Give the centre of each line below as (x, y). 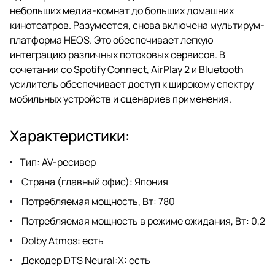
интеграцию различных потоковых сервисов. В (118, 54)
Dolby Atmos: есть (62, 240)
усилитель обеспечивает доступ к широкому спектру (132, 84)
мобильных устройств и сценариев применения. (121, 99)
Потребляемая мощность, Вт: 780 (97, 201)
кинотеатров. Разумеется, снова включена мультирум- (137, 25)
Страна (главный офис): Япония (94, 181)
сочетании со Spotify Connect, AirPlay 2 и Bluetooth (127, 69)
